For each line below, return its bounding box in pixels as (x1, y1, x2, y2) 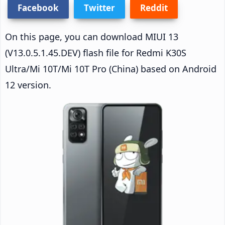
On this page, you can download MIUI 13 (5, 30, 178, 43)
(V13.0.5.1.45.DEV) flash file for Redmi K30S (5, 46, 186, 59)
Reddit (140, 2, 168, 14)
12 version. (5, 78, 51, 91)
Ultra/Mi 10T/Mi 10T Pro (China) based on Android (5, 62, 216, 75)
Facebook (18, 2, 59, 14)
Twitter (84, 2, 115, 14)
